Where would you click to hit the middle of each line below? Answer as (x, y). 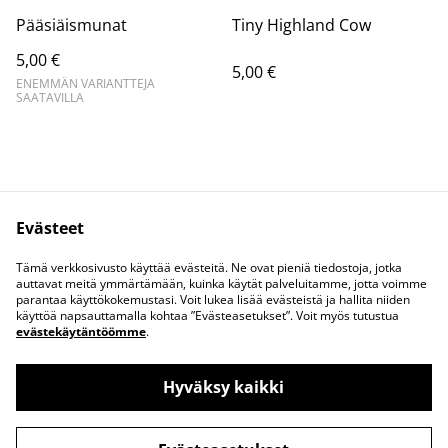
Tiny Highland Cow (301, 25)
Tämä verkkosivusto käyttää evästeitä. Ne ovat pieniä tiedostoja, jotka (209, 267)
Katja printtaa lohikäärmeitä (189, 417)
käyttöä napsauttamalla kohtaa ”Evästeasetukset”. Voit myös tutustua (207, 315)
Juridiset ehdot (306, 258)
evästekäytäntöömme (81, 331)
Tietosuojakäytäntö (142, 277)
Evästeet (50, 228)
